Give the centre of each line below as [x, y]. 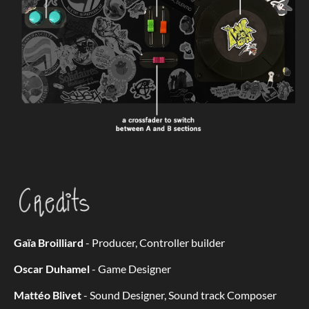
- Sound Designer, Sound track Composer [180, 295]
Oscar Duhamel [52, 269]
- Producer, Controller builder [154, 243]
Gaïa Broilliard [49, 243]
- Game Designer [130, 269]
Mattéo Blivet [49, 295]
